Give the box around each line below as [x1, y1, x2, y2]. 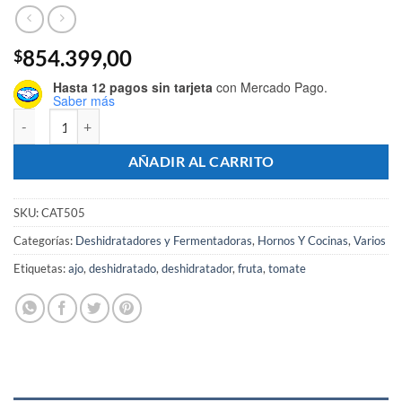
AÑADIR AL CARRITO [127, 153, 275, 170]
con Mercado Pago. [213, 78, 328, 97]
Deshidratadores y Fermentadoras [75, 233, 252, 249]
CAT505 [41, 205, 85, 221]
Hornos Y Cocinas [258, 233, 348, 249]
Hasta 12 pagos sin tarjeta [53, 78, 213, 97]
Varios [354, 233, 386, 249]
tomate [268, 261, 306, 276]
